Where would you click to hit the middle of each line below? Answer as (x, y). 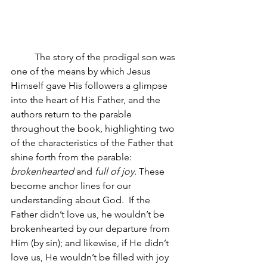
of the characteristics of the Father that (93, 142)
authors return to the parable (72, 114)
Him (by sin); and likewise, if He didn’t (91, 243)
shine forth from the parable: (72, 157)
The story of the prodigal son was (106, 57)
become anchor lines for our (72, 185)
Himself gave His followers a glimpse (90, 85)
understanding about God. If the (82, 200)
